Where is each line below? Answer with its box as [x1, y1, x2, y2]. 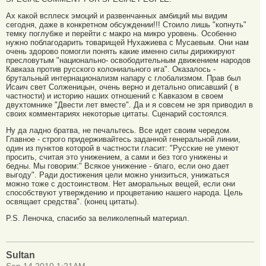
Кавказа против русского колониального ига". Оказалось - [6, 65, 216, 74]
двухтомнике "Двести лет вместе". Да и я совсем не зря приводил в [6, 100, 253, 110]
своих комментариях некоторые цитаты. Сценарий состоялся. [6, 109, 229, 119]
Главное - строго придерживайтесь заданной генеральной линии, [6, 135, 240, 144]
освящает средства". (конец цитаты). [6, 197, 139, 207]
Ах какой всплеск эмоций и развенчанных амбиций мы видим [6, 11, 227, 21]
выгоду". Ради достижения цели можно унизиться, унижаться [6, 170, 229, 180]
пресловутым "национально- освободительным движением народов [6, 56, 251, 65]
